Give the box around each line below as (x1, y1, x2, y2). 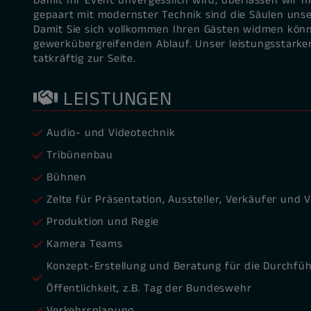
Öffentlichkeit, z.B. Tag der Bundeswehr (47, 280, 252, 297)
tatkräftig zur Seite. (33, 51, 136, 67)
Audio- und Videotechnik (47, 125, 176, 142)
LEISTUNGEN (58, 85, 172, 114)
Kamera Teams (47, 236, 123, 253)
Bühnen (47, 169, 87, 186)
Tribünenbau (47, 147, 113, 164)
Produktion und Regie (47, 214, 160, 230)
